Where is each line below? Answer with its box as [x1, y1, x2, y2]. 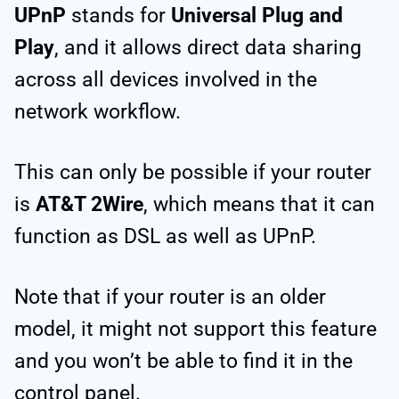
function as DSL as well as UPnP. [14, 224, 316, 249]
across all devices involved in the [14, 68, 317, 93]
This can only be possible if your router [14, 160, 371, 185]
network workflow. [14, 100, 181, 125]
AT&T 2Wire [36, 192, 143, 217]
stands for [66, 4, 171, 28]
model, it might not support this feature [14, 317, 377, 342]
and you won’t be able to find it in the [14, 349, 353, 374]
